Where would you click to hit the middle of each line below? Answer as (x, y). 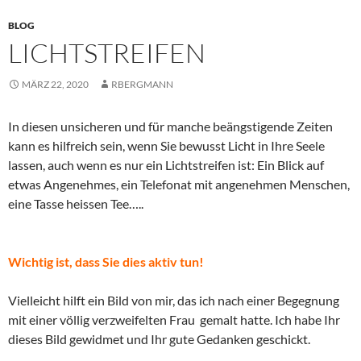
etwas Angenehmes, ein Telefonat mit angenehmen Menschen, (179, 185)
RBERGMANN (142, 85)
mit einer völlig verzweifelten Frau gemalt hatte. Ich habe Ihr (174, 320)
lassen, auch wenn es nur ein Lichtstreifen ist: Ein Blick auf (166, 165)
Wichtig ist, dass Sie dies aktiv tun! (106, 262)
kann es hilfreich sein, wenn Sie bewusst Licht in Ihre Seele (166, 146)
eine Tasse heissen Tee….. (76, 204)
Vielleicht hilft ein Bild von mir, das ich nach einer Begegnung (174, 301)
